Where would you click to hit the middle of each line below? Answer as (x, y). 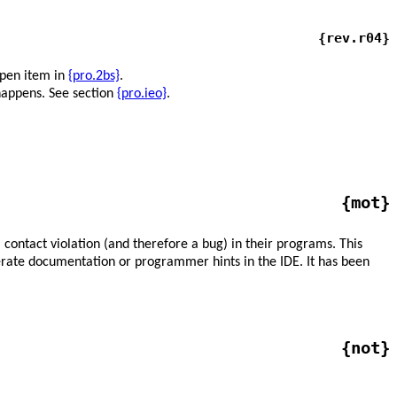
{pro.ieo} (142, 93)
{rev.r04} (354, 38)
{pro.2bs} (94, 76)
